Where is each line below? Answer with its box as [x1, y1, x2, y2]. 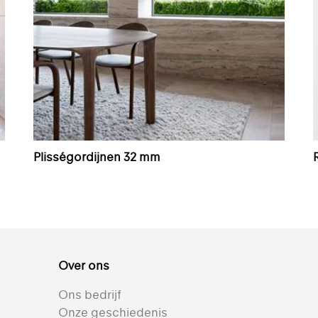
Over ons [57, 258, 109, 273]
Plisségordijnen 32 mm [33, 150, 161, 165]
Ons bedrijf [57, 287, 121, 302]
